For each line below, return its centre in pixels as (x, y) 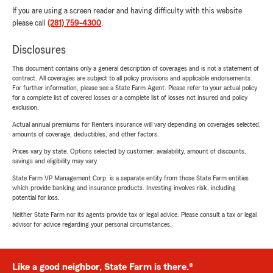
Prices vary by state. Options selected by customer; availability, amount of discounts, (129, 151)
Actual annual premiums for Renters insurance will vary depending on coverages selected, (136, 125)
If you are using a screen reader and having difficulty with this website (127, 11)
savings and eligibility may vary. (55, 161)
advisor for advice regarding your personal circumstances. (92, 225)
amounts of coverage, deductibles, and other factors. (86, 134)
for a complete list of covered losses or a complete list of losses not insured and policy (130, 98)
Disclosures (39, 50)
